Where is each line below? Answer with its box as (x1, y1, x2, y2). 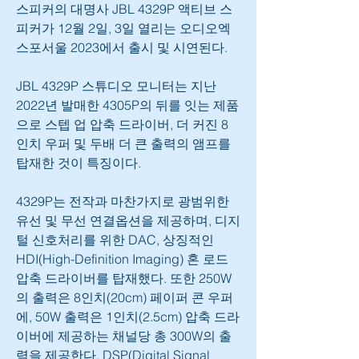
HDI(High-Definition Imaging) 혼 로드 (16, 251, 228, 268)
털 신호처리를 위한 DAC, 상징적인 (16, 232, 214, 248)
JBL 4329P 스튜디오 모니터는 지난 (16, 78, 216, 95)
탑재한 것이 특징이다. (16, 155, 141, 171)
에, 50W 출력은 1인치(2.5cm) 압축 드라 (16, 309, 240, 325)
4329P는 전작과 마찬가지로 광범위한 (16, 193, 229, 210)
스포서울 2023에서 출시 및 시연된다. (16, 39, 228, 56)
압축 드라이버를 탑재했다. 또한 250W (16, 270, 232, 287)
